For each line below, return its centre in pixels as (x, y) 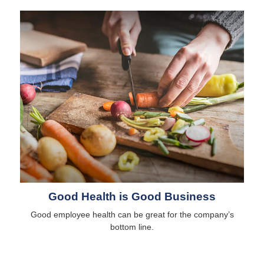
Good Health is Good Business (132, 196)
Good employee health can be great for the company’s (132, 214)
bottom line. (132, 227)
